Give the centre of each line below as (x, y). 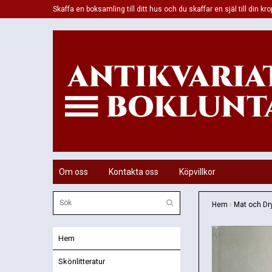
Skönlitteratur (82, 261)
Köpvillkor (197, 172)
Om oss (73, 172)
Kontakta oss (134, 172)
